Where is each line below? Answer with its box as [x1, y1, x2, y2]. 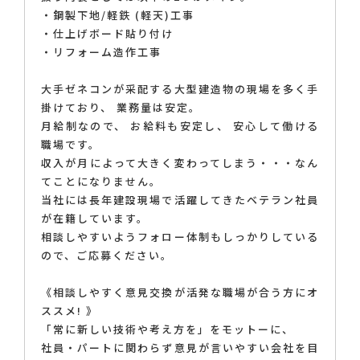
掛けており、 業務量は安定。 [41, 100, 201, 116]
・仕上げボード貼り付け [41, 26, 174, 42]
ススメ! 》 [41, 303, 98, 319]
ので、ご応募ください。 [41, 247, 173, 264]
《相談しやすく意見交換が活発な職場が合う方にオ [41, 284, 319, 301]
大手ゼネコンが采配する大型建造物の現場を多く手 [41, 81, 319, 97]
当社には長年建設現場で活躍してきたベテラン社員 [41, 192, 319, 208]
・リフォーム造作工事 [41, 44, 162, 60]
